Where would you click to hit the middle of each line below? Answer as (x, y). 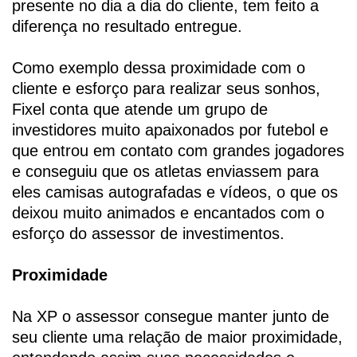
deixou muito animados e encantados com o (168, 212)
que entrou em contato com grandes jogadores (178, 150)
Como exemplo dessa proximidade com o (159, 67)
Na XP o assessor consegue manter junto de (171, 316)
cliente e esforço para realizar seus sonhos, (166, 88)
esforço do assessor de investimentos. (148, 233)
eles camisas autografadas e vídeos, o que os (175, 192)
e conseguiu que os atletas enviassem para (165, 171)
